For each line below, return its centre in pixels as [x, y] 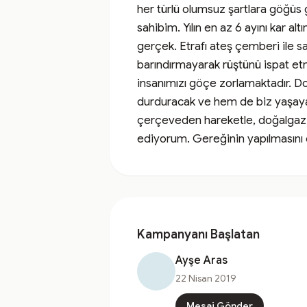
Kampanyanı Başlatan [198, 234]
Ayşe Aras [201, 260]
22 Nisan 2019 [206, 278]
